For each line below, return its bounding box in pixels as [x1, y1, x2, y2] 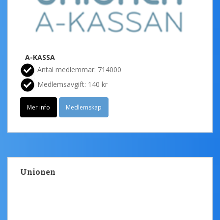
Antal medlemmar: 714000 [37, 64, 121, 74]
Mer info [27, 103, 50, 112]
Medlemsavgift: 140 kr [37, 79, 108, 89]
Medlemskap [66, 103, 102, 112]
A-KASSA [25, 53, 55, 62]
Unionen [20, 166, 55, 177]
